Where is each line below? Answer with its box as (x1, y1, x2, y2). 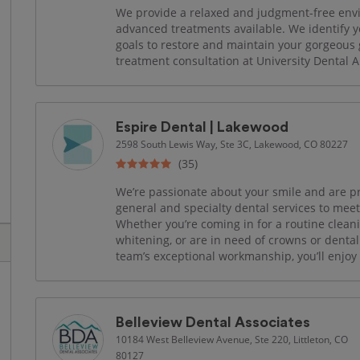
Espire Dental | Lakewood (116, 120, 288, 134)
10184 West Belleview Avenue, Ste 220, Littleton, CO (116, 333, 348, 346)
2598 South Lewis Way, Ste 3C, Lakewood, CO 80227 (116, 137, 348, 150)
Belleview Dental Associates (116, 315, 310, 329)
